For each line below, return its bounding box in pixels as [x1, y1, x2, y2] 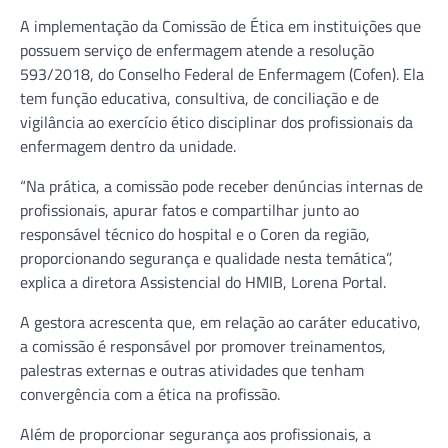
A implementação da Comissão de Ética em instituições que [20, 13, 421, 38]
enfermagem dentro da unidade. [20, 133, 236, 158]
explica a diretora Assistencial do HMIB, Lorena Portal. [20, 269, 386, 294]
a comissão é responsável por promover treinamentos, [20, 333, 386, 358]
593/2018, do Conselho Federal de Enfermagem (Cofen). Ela [20, 61, 424, 86]
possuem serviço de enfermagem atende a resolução [20, 37, 374, 62]
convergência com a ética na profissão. [20, 381, 280, 406]
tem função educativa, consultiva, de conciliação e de [20, 85, 379, 110]
